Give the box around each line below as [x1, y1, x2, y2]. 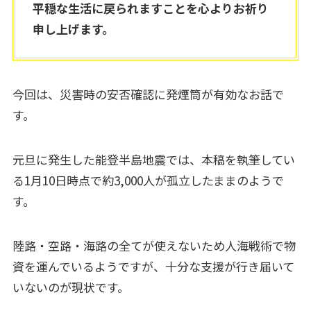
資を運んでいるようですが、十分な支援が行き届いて [12, 257, 294, 275]
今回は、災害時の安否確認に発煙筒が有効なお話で [12, 85, 284, 103]
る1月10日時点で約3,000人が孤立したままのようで [12, 171, 284, 189]
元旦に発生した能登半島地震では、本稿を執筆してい [12, 150, 295, 168]
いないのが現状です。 [12, 278, 129, 296]
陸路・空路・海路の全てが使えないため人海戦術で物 [12, 236, 296, 254]
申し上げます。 [33, 20, 115, 38]
